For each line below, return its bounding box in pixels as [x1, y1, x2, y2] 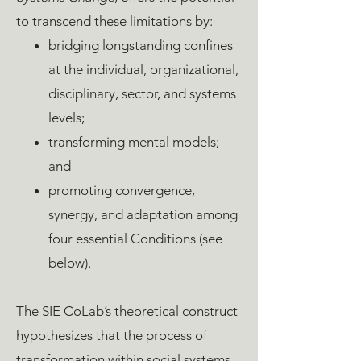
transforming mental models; [48, 134, 219, 150]
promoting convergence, [48, 182, 195, 198]
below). [48, 255, 91, 271]
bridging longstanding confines [48, 37, 233, 53]
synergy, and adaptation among [48, 206, 238, 222]
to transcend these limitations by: [16, 13, 213, 29]
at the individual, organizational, [48, 61, 239, 77]
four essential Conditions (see [48, 230, 222, 247]
